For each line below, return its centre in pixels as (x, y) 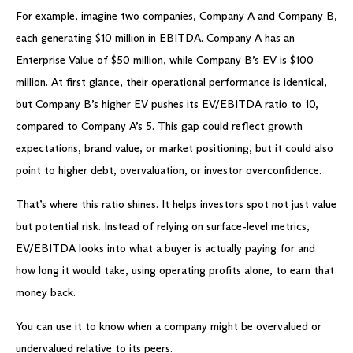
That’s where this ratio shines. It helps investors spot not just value (176, 204)
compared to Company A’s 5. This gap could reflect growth (159, 126)
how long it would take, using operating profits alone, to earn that (175, 270)
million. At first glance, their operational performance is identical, (171, 82)
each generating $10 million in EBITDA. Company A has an (155, 38)
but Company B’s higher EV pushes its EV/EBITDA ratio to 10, (167, 104)
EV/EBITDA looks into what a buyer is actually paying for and (165, 248)
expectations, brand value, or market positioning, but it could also (175, 148)
